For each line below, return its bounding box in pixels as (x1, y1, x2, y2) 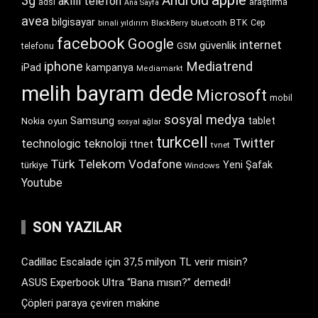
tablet (248, 114, 275, 126)
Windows (185, 160, 220, 170)
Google (128, 35, 174, 53)
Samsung (70, 114, 114, 127)
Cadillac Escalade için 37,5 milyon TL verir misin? (21, 255, 248, 268)
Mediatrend (186, 58, 253, 74)
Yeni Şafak (223, 158, 273, 170)
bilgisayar (52, 16, 95, 28)
